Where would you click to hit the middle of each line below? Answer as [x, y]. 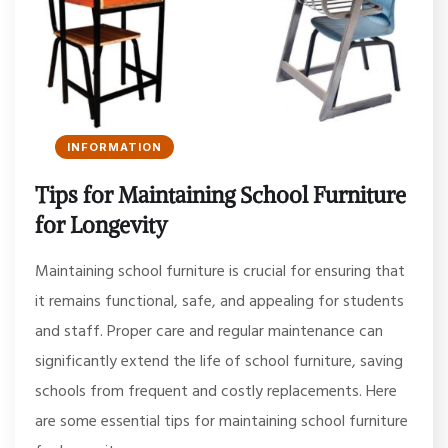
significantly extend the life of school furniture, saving [219, 360]
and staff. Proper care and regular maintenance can [209, 330]
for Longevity [101, 225]
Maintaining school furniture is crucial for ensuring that [220, 270]
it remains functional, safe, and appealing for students [219, 300]
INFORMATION [114, 147]
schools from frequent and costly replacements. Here [216, 390]
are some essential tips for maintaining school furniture [221, 420]
